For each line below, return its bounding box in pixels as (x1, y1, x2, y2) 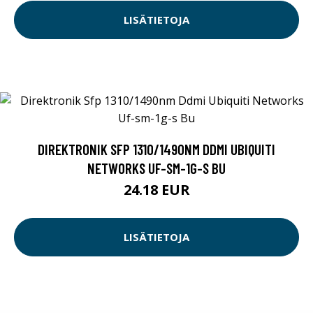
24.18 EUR (123, 180, 190, 199)
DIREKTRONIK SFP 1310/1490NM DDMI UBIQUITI (38, 140, 275, 158)
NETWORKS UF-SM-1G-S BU (87, 159, 226, 177)
